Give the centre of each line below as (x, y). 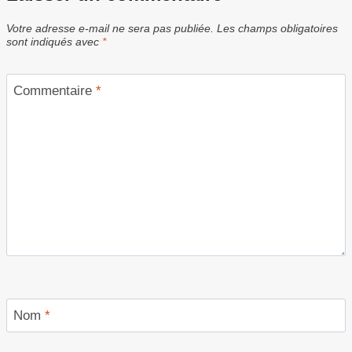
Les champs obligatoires (277, 28)
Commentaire (54, 91)
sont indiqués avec (54, 42)
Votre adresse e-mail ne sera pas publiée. (110, 28)
